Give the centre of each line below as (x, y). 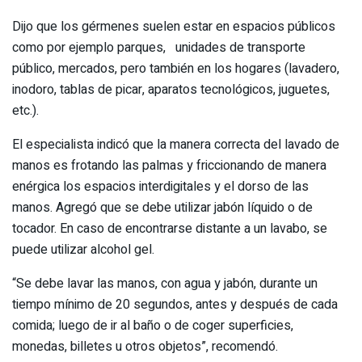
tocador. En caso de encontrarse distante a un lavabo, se (170, 228)
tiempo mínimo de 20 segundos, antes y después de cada (175, 304)
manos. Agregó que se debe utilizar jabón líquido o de (162, 207)
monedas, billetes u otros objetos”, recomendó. (145, 346)
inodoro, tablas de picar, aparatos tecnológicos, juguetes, (171, 89)
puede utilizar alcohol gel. (83, 249)
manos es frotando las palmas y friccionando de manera (169, 165)
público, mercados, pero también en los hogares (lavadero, (176, 68)
